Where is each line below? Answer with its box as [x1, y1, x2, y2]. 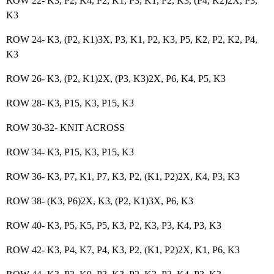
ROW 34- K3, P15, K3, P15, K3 [6, 147, 134, 157]
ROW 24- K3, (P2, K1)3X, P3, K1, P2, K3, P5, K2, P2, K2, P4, [6, 34, 257, 45]
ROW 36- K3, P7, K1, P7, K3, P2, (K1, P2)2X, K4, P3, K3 [6, 171, 240, 182]
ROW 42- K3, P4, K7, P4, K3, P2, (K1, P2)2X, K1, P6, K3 [6, 245, 240, 255]
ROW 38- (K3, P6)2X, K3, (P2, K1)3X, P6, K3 [6, 196, 193, 206]
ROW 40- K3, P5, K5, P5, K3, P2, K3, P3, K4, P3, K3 [6, 220, 221, 231]
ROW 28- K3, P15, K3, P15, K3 [6, 98, 134, 108]
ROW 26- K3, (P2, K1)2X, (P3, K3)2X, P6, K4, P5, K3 [6, 73, 226, 84]
